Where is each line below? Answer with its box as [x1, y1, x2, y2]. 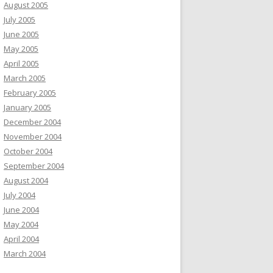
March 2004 [4, 248, 46, 260]
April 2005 [4, 58, 39, 69]
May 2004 [4, 219, 38, 230]
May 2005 [4, 43, 38, 55]
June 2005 [4, 29, 39, 40]
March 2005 [4, 73, 46, 84]
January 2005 [4, 102, 51, 113]
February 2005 [4, 87, 56, 99]
